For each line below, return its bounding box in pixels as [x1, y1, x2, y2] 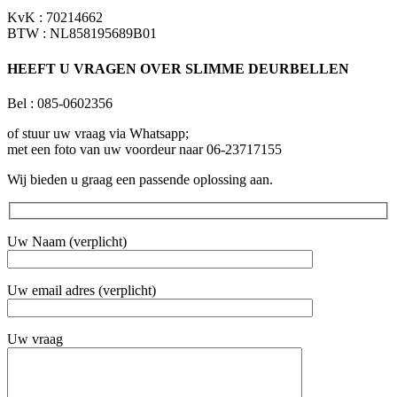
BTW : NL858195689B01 [7, 26, 157, 42]
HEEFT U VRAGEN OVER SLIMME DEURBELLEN [7, 60, 349, 76]
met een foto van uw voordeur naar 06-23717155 [7, 142, 282, 157]
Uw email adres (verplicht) [7, 282, 156, 298]
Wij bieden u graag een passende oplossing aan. [7, 172, 273, 187]
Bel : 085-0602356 [7, 96, 113, 111]
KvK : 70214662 [7, 10, 103, 26]
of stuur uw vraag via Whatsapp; [7, 126, 189, 141]
